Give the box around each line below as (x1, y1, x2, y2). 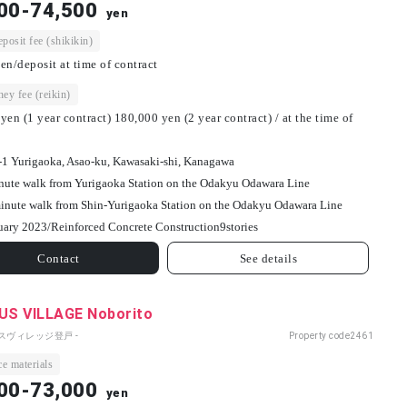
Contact (37, 251, 80, 265)
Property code (288, 331, 350, 342)
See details (239, 251, 298, 265)
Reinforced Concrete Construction (50, 220, 220, 234)
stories (225, 220, 258, 234)
